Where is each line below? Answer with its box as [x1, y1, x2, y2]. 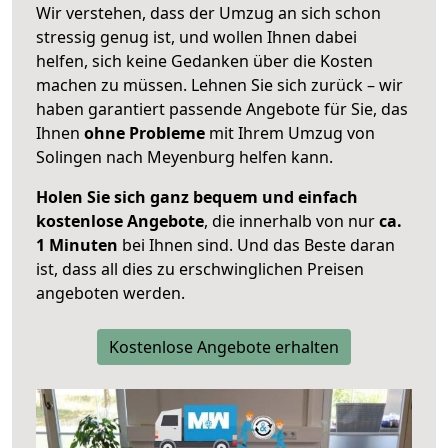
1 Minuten [36, 234, 118, 257]
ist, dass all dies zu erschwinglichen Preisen [36, 258, 364, 281]
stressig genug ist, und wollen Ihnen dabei [36, 26, 357, 49]
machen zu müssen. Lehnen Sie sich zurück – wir [36, 74, 403, 97]
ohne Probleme [84, 122, 205, 145]
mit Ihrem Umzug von [205, 122, 375, 145]
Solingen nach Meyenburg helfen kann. [36, 146, 333, 169]
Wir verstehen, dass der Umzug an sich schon [36, 2, 381, 25]
